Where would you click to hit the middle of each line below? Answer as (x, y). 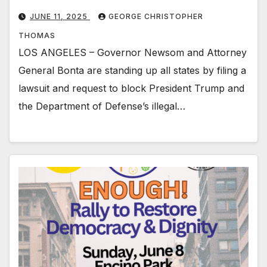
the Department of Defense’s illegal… (102, 106)
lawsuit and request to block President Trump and (131, 88)
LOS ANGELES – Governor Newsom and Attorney (133, 52)
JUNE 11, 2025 (60, 16)
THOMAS (37, 35)
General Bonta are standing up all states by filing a (132, 70)
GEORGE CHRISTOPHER (156, 16)
